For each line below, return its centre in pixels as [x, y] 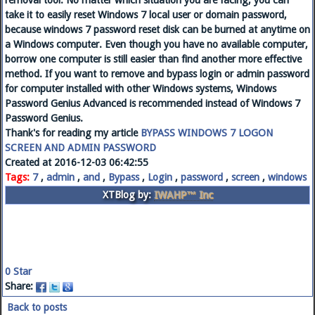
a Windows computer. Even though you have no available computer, [156, 45]
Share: [20, 287]
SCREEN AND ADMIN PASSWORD [81, 148]
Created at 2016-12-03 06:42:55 [77, 163]
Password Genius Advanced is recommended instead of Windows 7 [153, 104]
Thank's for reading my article [73, 133]
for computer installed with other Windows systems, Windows [141, 89]
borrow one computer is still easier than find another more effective [153, 59]
